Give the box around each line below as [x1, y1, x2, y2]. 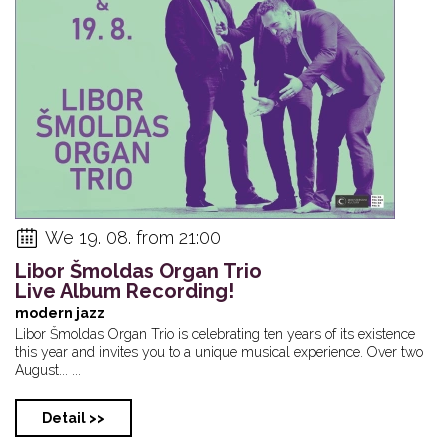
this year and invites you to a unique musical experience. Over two [15, 343, 423, 360]
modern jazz [15, 304, 105, 321]
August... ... [15, 361, 81, 378]
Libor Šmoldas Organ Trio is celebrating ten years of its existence [15, 325, 415, 342]
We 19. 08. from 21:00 [45, 226, 221, 248]
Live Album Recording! [15, 278, 234, 303]
